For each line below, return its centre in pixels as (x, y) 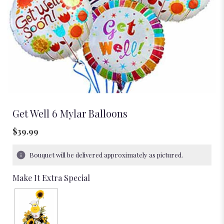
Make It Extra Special (51, 177)
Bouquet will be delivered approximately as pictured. (106, 154)
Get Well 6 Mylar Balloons (70, 113)
